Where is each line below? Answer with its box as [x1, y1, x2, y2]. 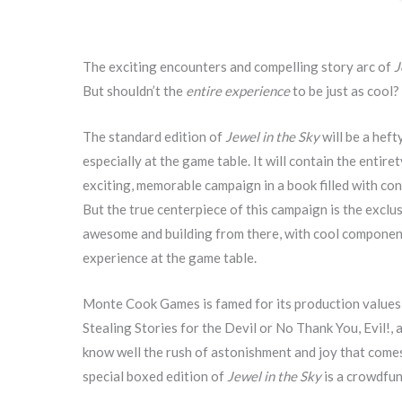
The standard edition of [83, 128, 225, 145]
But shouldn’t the [83, 83, 186, 100]
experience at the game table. [83, 249, 257, 267]
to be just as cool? [290, 83, 399, 100]
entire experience [186, 83, 290, 100]
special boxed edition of [83, 368, 227, 385]
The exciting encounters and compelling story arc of [83, 58, 394, 75]
